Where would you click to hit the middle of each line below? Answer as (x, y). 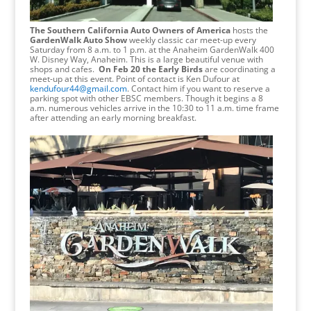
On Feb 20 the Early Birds (150, 69)
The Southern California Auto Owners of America (130, 31)
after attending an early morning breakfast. (121, 118)
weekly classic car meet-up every (191, 40)
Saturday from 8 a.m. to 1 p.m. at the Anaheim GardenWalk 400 (152, 50)
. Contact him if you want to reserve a (198, 89)
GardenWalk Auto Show (78, 40)
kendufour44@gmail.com (78, 89)
